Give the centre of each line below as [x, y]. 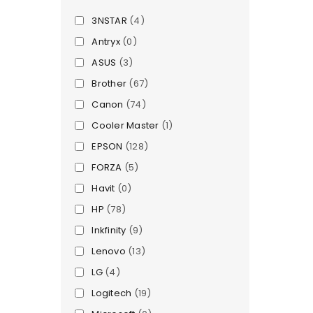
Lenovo [109, 251]
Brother [109, 83]
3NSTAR [109, 21]
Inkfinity [109, 230]
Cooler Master [125, 125]
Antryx [106, 42]
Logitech [112, 293]
